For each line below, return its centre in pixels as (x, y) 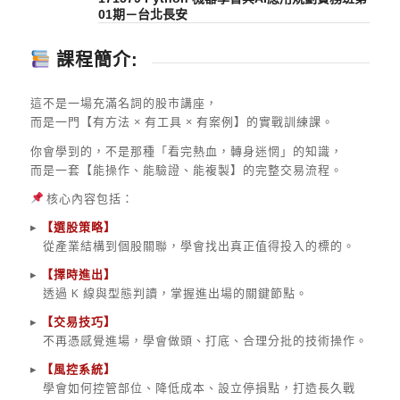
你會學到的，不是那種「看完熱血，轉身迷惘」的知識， (186, 150)
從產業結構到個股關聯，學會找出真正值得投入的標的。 (192, 245)
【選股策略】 (78, 226)
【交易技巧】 (78, 321)
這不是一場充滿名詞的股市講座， (124, 103)
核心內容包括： (89, 198)
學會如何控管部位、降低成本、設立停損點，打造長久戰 (192, 387)
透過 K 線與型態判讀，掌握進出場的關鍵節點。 (169, 292)
